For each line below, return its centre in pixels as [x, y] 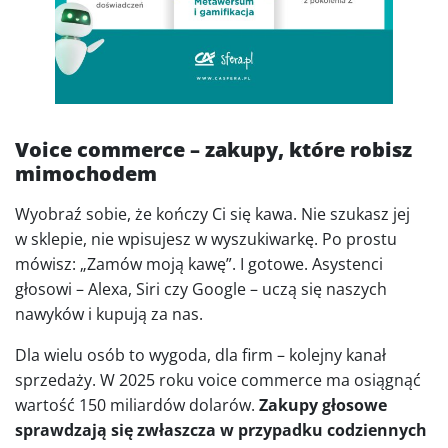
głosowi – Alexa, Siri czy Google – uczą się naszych [201, 289]
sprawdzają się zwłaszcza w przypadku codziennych [221, 430]
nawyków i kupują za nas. [109, 314]
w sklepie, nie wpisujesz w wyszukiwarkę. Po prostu [206, 239]
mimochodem [86, 174]
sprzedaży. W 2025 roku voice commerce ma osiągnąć [218, 380]
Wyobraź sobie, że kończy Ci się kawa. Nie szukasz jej [212, 214]
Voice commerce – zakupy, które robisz [213, 150]
